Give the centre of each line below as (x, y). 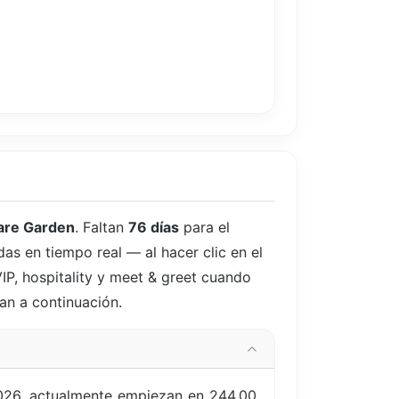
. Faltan (102, 228)
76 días (154, 228)
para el (204, 228)
